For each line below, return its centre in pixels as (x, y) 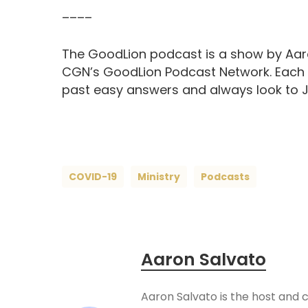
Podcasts (225, 177)
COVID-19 (93, 177)
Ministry (159, 177)
